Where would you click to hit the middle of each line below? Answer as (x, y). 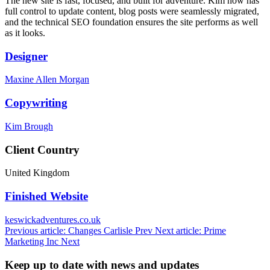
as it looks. (25, 33)
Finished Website (46, 196)
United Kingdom (37, 173)
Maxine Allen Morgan (47, 80)
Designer (26, 56)
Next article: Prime (190, 230)
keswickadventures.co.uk (53, 219)
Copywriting (36, 103)
